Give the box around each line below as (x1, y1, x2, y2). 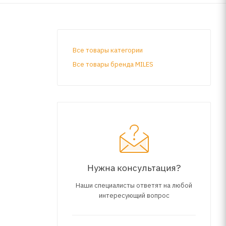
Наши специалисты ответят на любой (76, 181, 192, 190)
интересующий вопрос (98, 191, 169, 200)
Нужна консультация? (87, 161, 181, 174)
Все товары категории (73, 45, 143, 54)
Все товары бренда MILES (73, 60, 153, 69)
